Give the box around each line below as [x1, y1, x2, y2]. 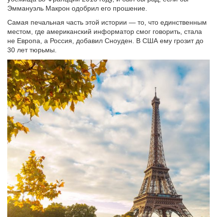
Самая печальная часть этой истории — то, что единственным [7, 18, 207, 26]
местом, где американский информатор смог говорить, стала [7, 28, 202, 35]
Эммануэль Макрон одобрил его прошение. [7, 4, 147, 12]
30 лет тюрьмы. [7, 46, 57, 54]
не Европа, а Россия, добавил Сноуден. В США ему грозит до [7, 37, 203, 45]
